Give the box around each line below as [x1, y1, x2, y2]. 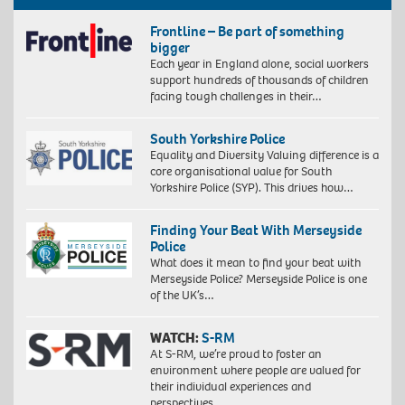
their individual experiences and [149, 378, 311, 396]
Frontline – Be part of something [149, 22, 344, 42]
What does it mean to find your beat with [149, 254, 361, 272]
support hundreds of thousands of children [149, 71, 369, 89]
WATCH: [149, 328, 199, 348]
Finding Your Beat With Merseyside [149, 221, 362, 240]
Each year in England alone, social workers [149, 55, 369, 73]
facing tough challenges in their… [149, 88, 322, 106]
